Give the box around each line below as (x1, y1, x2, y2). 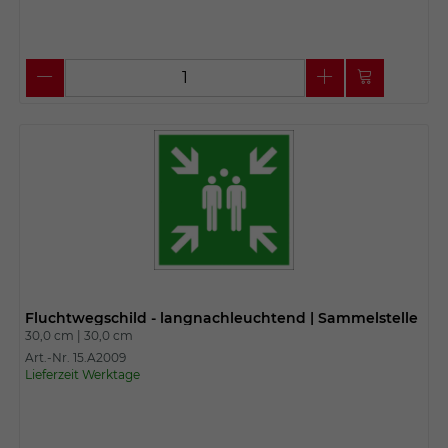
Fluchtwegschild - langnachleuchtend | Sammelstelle (24, 308, 418, 327)
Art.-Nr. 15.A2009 (24, 349, 126, 365)
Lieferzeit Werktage (24, 366, 140, 382)
